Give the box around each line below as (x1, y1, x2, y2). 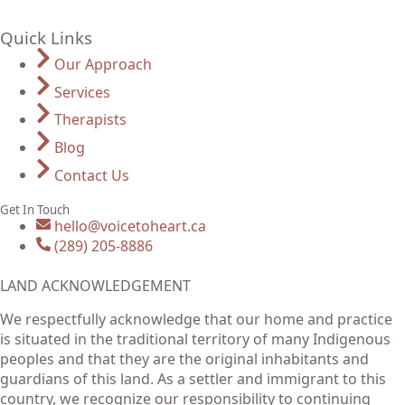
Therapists (54, 109, 127, 130)
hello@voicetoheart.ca (54, 216, 206, 237)
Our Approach (54, 53, 152, 74)
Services (54, 81, 110, 102)
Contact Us (54, 165, 129, 185)
